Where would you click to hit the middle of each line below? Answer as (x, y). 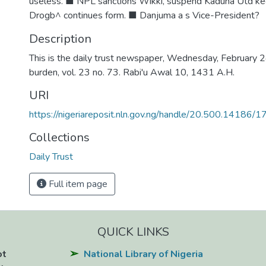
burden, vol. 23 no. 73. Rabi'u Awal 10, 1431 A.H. (132, 72)
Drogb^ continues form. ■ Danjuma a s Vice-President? (144, 15)
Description (60, 39)
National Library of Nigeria (143, 254)
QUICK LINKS (133, 232)
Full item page (77, 184)
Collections (59, 137)
